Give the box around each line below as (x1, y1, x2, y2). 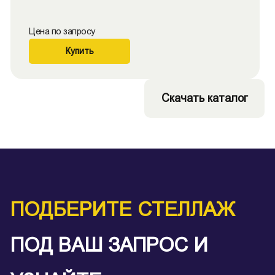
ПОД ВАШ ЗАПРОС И (10, 234, 208, 256)
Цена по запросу (29, 26, 96, 36)
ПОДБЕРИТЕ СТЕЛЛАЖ (10, 198, 235, 220)
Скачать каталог (161, 92, 247, 104)
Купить (65, 46, 94, 56)
